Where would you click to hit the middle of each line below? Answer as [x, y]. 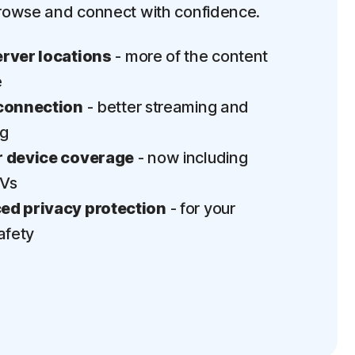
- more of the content [190, 56]
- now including [191, 158]
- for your [200, 208]
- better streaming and [166, 107]
